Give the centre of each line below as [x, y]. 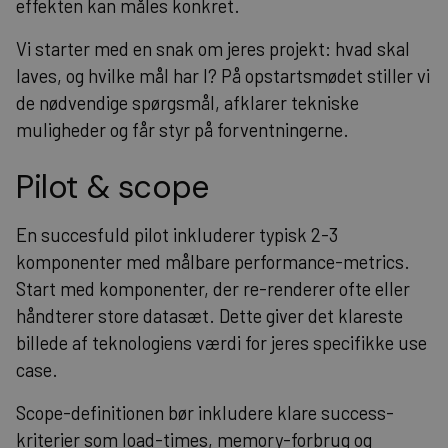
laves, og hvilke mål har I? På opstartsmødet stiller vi [223, 75]
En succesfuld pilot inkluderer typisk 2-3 [177, 234]
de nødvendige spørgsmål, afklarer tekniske [187, 102]
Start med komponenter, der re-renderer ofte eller [213, 288]
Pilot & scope [112, 186]
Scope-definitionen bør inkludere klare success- [205, 412]
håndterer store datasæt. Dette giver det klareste [209, 315]
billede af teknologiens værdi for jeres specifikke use [221, 342]
